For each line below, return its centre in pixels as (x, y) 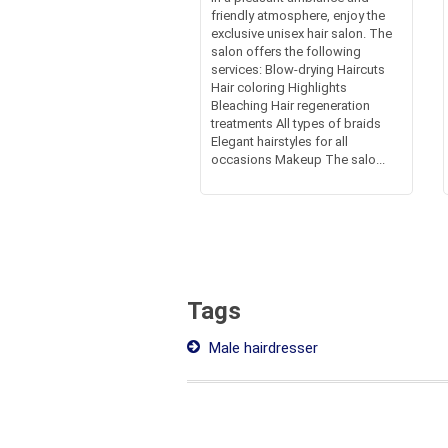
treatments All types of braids (295, 124)
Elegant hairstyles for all (279, 142)
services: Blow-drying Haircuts (297, 70)
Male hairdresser (261, 348)
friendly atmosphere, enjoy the (297, 16)
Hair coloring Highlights (278, 88)
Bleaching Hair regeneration (290, 106)
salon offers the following (285, 52)
